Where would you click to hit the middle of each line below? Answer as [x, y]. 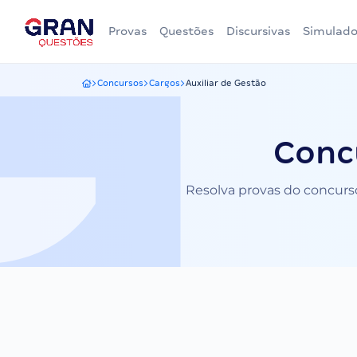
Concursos [120, 83]
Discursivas [258, 31]
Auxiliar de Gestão [226, 83]
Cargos [165, 83]
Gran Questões [114, 88]
